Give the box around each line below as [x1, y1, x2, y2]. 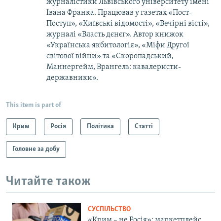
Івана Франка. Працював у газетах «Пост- [46, 8, 192, 17]
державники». [46, 74, 98, 82]
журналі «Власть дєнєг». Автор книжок [46, 30, 184, 38]
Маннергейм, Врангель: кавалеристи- [46, 63, 181, 71]
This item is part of [6, 101, 61, 109]
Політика [87, 122, 114, 130]
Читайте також [6, 175, 91, 188]
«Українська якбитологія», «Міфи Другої [46, 41, 189, 49]
